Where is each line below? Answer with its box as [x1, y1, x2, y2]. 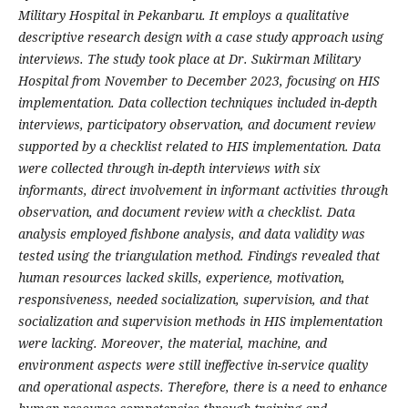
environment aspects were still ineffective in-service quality [17, 356, 368, 374]
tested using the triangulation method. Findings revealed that [17, 247, 380, 265]
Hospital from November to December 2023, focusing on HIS [17, 72, 380, 90]
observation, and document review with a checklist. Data [17, 203, 355, 221]
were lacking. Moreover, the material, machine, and [17, 334, 327, 352]
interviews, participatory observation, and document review [17, 116, 375, 134]
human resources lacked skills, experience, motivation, [17, 269, 345, 287]
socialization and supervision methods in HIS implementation [17, 312, 382, 331]
